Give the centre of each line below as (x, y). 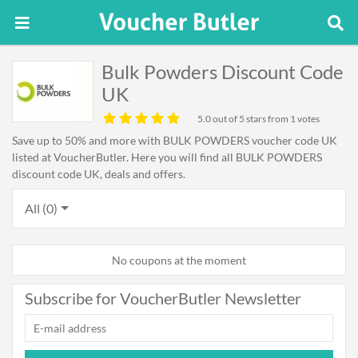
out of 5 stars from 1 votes (265, 119)
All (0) (41, 208)
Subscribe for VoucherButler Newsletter (163, 298)
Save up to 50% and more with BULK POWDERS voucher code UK (175, 140)
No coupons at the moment (179, 260)
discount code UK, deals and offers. (99, 174)
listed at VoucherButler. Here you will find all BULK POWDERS (167, 157)
